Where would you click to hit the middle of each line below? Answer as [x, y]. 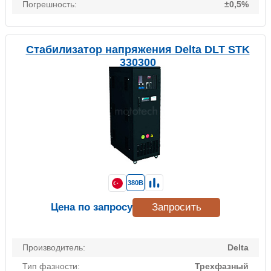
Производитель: [54, 248]
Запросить [176, 207]
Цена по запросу [92, 207]
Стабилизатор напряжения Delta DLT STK [138, 50]
